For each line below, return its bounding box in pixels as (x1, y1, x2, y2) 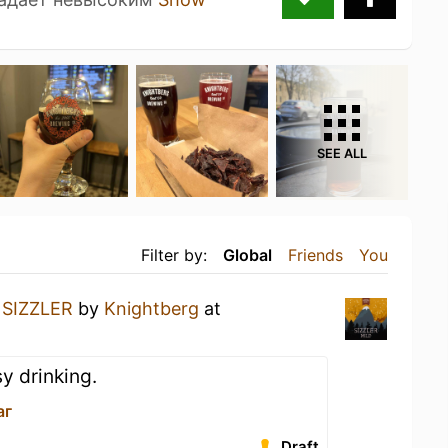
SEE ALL (317, 145, 367, 161)
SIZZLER (2, 297, 73, 319)
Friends (288, 244, 343, 265)
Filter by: (141, 244, 207, 265)
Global (223, 244, 272, 265)
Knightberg (104, 297, 199, 319)
